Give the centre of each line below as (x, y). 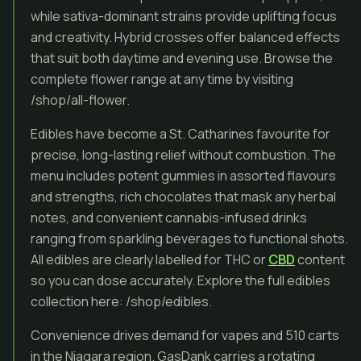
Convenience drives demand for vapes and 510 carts (185, 335)
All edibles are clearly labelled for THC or (149, 259)
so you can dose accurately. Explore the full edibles (180, 280)
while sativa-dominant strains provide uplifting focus (184, 16)
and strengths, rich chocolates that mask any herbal (183, 197)
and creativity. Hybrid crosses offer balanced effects (185, 37)
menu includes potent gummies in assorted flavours (183, 176)
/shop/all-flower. (80, 100)
